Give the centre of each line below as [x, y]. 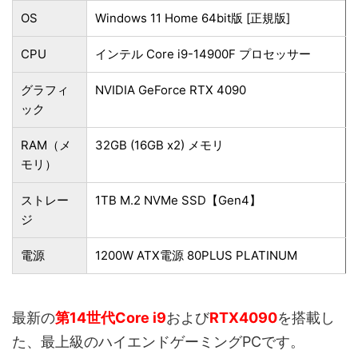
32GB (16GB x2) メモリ [159, 145]
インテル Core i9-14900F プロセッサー [203, 54]
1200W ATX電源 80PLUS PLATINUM [196, 255]
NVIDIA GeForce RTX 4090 [171, 89]
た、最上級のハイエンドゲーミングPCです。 [158, 341]
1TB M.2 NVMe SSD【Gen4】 [178, 200]
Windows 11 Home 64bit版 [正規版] [193, 18]
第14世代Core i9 [111, 317]
